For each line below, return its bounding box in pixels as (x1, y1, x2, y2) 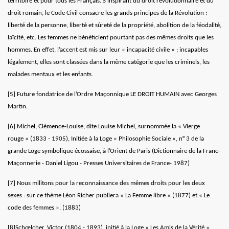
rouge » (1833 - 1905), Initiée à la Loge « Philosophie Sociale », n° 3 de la (8, 135, 204, 143)
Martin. (8, 103, 28, 110)
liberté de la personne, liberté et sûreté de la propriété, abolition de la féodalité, (8, 22, 221, 29)
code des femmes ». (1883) (8, 204, 81, 212)
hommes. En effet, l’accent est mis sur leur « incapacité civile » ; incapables (8, 47, 208, 54)
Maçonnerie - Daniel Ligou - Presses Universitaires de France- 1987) (8, 160, 190, 167)
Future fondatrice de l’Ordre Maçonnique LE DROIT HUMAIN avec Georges (15, 91, 217, 98)
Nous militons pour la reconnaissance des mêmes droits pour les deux (15, 180, 205, 187)
